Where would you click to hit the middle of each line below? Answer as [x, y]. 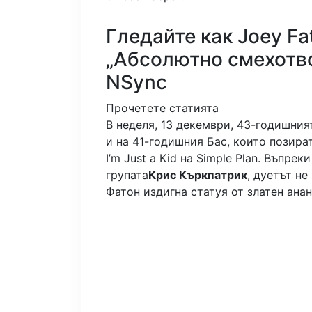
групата [127, 174]
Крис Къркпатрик [198, 174]
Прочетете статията [162, 108]
